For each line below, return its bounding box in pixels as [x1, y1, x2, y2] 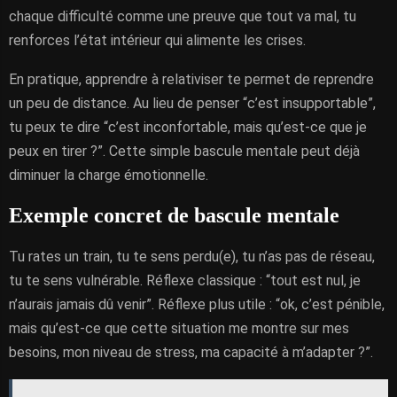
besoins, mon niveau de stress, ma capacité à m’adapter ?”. [9, 344, 373, 361]
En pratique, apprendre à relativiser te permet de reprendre [9, 71, 374, 88]
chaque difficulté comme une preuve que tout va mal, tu [9, 8, 356, 25]
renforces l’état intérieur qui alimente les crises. [9, 32, 306, 49]
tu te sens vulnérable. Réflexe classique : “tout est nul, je [9, 272, 361, 289]
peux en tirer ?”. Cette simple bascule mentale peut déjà [9, 143, 360, 160]
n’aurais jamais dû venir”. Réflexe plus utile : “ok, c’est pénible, [9, 296, 385, 313]
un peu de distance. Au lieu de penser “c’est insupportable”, [9, 95, 376, 112]
